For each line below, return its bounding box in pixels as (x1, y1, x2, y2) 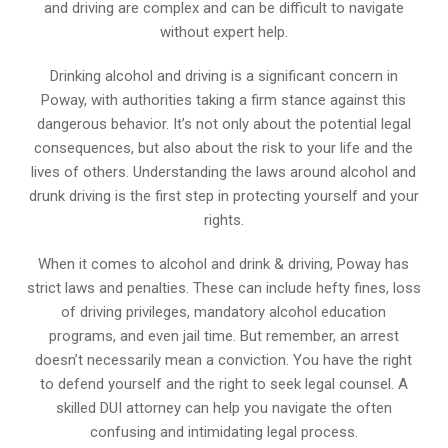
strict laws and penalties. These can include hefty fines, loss (26, 278, 421, 297)
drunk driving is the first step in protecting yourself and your (28, 186, 419, 205)
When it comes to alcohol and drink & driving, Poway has (38, 254, 410, 273)
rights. (203, 210, 244, 229)
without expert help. (159, 22, 288, 41)
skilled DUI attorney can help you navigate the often (55, 398, 392, 417)
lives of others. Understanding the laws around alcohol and (31, 162, 417, 181)
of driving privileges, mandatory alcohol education (61, 302, 387, 321)
